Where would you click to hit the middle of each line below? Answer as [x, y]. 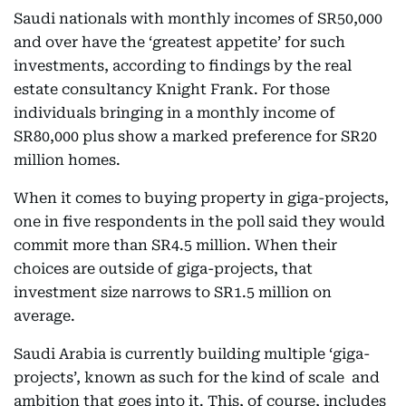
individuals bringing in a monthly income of [174, 113]
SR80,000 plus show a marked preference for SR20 [195, 136]
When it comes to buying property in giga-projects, [201, 198]
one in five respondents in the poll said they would [199, 222]
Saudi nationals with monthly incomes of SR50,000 [198, 19]
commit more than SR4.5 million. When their [175, 245]
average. [44, 316]
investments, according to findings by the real [183, 66]
